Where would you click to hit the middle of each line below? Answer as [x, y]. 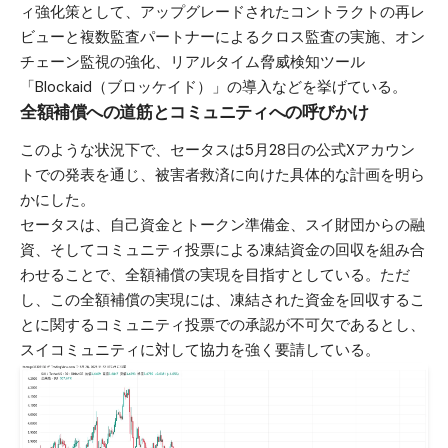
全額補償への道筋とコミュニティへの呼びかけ [194, 112]
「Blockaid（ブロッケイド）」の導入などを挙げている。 [213, 87]
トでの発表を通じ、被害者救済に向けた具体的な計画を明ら [222, 174]
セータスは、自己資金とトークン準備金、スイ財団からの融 [222, 224]
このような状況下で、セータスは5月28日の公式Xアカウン [217, 149]
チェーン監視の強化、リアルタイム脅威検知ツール [192, 62]
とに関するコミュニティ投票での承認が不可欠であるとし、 [222, 324]
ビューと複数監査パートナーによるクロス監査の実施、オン [222, 37]
